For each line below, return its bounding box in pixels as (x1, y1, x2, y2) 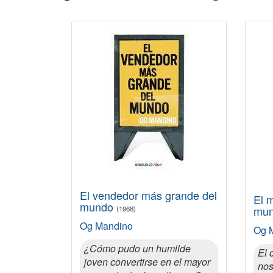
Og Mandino (80, 219, 133, 233)
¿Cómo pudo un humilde (84, 241, 191, 255)
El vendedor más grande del (80, 187, 217, 203)
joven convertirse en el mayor (84, 255, 210, 269)
